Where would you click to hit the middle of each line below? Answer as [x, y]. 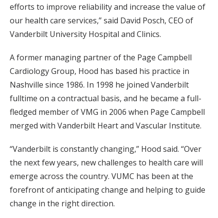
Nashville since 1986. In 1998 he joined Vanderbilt [99, 85]
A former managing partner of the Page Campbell [101, 57]
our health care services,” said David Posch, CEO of [101, 20]
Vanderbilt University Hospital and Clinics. [85, 34]
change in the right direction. [62, 203]
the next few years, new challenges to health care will [106, 163]
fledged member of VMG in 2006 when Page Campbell [107, 112]
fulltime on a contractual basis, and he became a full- [106, 98]
